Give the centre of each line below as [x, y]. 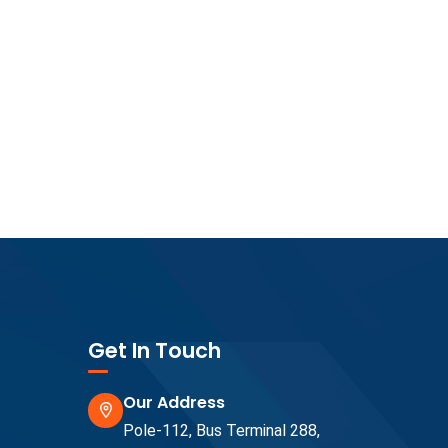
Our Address [174, 403]
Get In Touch [154, 351]
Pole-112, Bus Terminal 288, [221, 431]
